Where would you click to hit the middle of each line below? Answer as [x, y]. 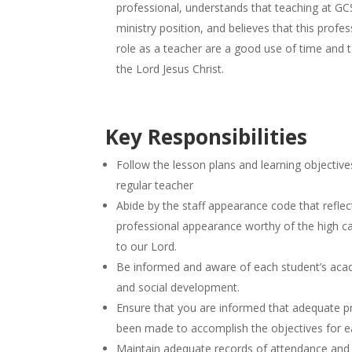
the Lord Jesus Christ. [170, 69]
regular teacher [155, 185]
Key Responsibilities [207, 137]
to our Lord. [147, 246]
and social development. [178, 287]
